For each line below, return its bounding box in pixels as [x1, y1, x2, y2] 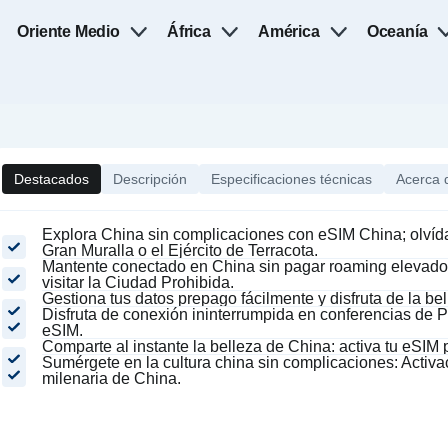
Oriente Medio [17, 23, 120, 40]
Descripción [113, 171, 187, 187]
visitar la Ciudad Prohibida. [42, 274, 234, 291]
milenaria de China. [42, 370, 181, 387]
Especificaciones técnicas [211, 171, 372, 187]
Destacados [14, 171, 89, 187]
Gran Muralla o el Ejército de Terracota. [42, 242, 318, 259]
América [257, 23, 320, 40]
